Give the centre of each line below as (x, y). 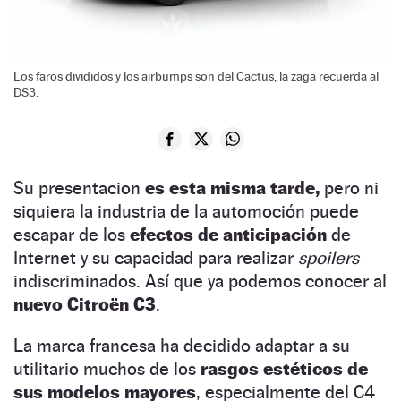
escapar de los (69, 234)
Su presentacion (79, 188)
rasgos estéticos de (284, 368)
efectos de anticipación (226, 234)
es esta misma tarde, (232, 188)
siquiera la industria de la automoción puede (186, 211)
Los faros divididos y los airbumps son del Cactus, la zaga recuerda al (196, 76)
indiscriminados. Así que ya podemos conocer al (200, 281)
